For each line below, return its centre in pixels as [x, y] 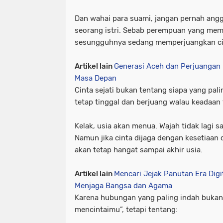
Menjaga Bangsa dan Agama [123, 186]
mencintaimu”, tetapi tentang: [126, 210]
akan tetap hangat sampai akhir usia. [139, 150]
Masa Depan [96, 78]
